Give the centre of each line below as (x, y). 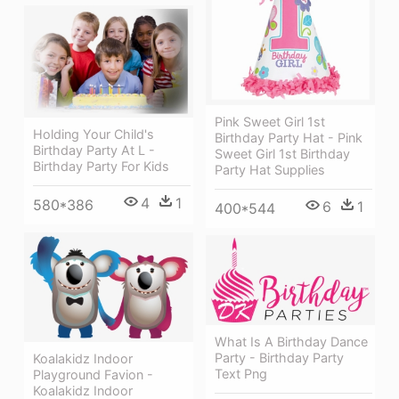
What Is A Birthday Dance (291, 341)
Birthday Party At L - (94, 151)
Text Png (241, 373)
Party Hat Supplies (270, 169)
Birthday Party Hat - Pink (289, 137)
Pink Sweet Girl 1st (270, 121)
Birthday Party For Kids (101, 167)
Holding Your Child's (94, 134)
